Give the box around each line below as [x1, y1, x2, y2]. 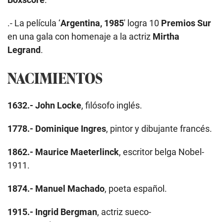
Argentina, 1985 [60, 17, 124, 28]
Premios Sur [161, 17, 211, 28]
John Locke [35, 100, 81, 111]
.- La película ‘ [7, 17, 60, 28]
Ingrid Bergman [35, 207, 97, 218]
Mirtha [153, 31, 179, 42]
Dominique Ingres [35, 123, 106, 134]
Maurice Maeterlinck [35, 147, 119, 158]
